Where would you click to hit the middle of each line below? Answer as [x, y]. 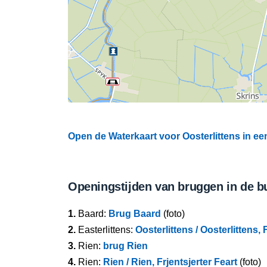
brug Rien [125, 246]
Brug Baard [135, 214]
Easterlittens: [105, 230]
